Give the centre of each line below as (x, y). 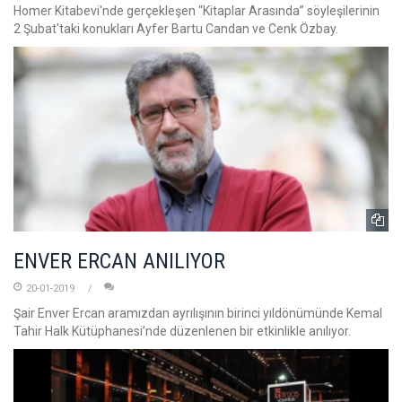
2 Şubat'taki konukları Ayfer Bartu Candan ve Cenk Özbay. (176, 29)
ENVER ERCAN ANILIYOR (119, 261)
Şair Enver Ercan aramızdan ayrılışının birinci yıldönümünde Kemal (198, 313)
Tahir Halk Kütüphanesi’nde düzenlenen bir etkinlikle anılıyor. (182, 331)
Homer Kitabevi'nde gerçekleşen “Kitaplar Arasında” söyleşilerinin (197, 11)
